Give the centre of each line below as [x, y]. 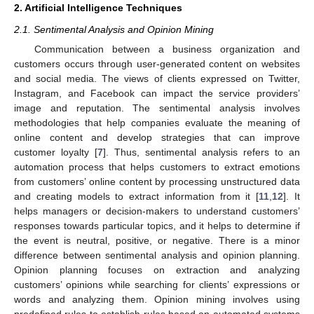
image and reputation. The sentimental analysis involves [157, 108]
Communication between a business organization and [167, 49]
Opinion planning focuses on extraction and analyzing [157, 269]
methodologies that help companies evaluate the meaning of [157, 122]
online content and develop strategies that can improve [157, 137]
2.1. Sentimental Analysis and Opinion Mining [114, 29]
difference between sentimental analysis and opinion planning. [157, 255]
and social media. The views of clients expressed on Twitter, [157, 78]
